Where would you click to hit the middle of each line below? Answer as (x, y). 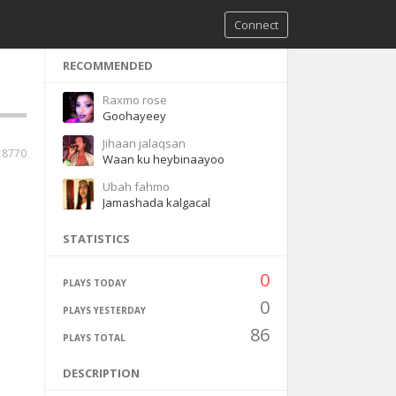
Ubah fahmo (136, 187)
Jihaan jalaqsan (144, 143)
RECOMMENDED (107, 65)
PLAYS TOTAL (94, 338)
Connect (256, 25)
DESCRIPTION (101, 373)
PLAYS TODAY (94, 283)
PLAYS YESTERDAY (104, 310)
